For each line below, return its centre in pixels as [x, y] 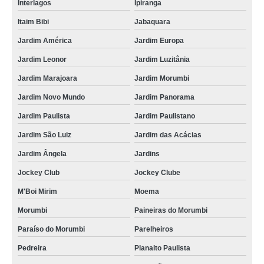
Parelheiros [154, 229]
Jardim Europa [159, 41]
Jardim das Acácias [168, 135]
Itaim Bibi [33, 22]
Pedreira [32, 248]
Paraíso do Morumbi [51, 229]
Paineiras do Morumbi [171, 210]
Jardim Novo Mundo [51, 97]
